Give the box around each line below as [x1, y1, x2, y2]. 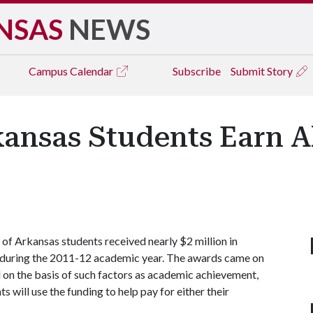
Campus [29, 64, 70, 78]
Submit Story [231, 64, 295, 78]
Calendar [70, 64, 115, 78]
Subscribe [173, 64, 221, 78]
